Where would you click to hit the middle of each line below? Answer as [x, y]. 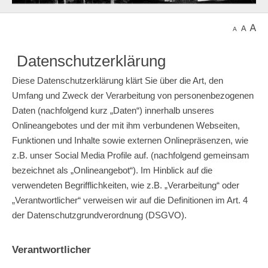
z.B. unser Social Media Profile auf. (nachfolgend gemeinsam [131, 155]
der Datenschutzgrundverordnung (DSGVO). [99, 215]
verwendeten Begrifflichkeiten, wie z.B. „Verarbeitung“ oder [126, 185]
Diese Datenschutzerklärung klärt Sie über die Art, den [118, 80]
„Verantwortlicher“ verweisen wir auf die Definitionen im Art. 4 [130, 200]
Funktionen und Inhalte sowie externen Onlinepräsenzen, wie [130, 140]
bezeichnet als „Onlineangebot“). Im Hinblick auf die [112, 170]
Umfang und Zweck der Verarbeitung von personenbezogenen [133, 95]
